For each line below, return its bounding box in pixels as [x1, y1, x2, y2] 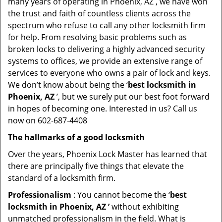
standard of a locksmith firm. [8, 172, 115, 183]
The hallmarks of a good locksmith [8, 132, 145, 143]
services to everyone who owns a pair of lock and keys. [8, 67, 211, 78]
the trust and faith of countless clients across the [8, 8, 191, 19]
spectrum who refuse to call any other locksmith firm [8, 20, 206, 31]
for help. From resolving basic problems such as [8, 32, 187, 43]
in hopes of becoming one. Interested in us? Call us [8, 103, 197, 114]
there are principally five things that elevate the [8, 161, 184, 171]
